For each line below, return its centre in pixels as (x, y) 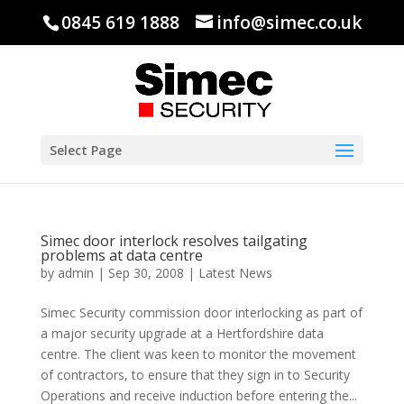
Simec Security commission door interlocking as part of (201, 312)
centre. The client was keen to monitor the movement (198, 354)
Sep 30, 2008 (146, 273)
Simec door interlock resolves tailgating (174, 241)
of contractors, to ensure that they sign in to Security (195, 375)
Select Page (85, 150)
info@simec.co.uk (289, 23)
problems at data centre (121, 255)
